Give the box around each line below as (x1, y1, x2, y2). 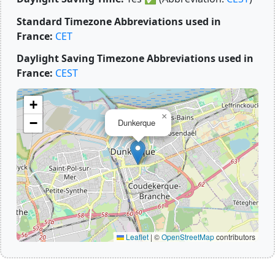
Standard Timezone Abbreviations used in (17, 14, 221, 28)
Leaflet (124, 231, 149, 242)
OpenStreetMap (161, 231, 214, 242)
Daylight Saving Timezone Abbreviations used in (17, 52, 254, 66)
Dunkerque (118, 117, 155, 129)
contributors (214, 231, 255, 242)
